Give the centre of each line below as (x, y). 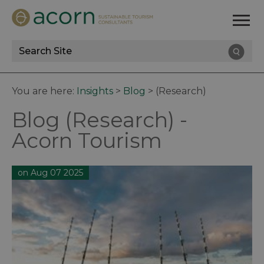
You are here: (44, 91)
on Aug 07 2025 (50, 173)
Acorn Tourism (87, 141)
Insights (95, 91)
